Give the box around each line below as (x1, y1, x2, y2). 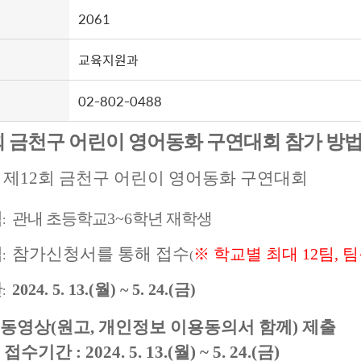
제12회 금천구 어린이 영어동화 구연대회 (3, 168, 308, 188)
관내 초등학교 (12, 210, 107, 227)
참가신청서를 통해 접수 (12, 244, 189, 263)
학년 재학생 (132, 210, 212, 227)
